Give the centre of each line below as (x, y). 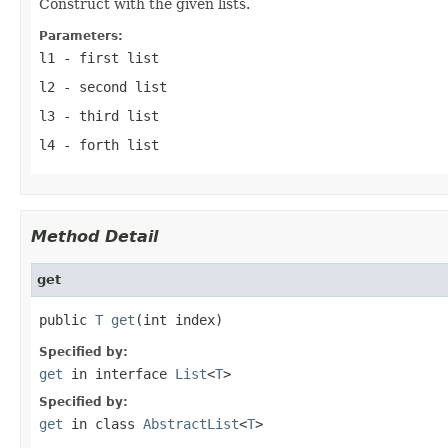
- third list (107, 115)
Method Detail (94, 236)
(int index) (179, 319)
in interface (119, 373)
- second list (111, 86)
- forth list (107, 144)
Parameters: (81, 35)
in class (103, 423)
